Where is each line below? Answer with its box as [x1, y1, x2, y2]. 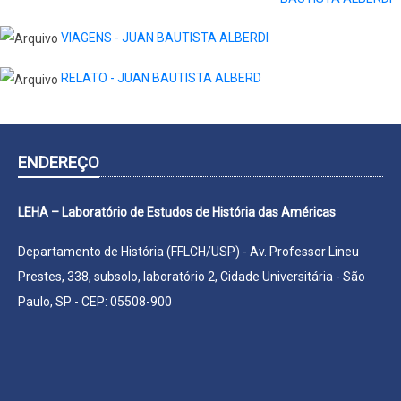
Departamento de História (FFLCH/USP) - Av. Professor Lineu [18, 243, 359, 259]
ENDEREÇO [18, 152, 99, 172]
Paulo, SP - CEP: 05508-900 [18, 294, 172, 309]
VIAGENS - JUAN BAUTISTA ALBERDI [61, 30, 269, 46]
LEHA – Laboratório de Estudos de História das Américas [18, 204, 336, 219]
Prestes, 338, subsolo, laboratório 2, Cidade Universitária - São [18, 269, 365, 284]
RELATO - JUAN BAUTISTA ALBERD [61, 71, 261, 86]
